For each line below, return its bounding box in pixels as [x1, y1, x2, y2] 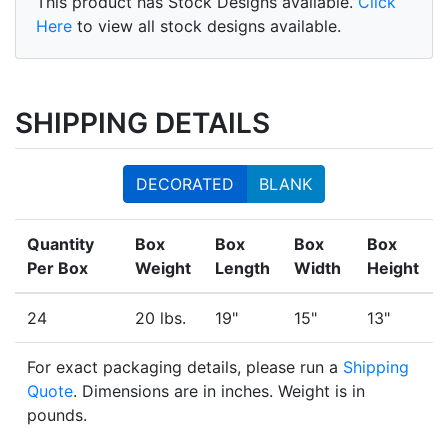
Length [215, 258, 270, 279]
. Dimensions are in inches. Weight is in [73, 381, 365, 402]
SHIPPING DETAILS [15, 106, 270, 141]
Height [367, 258, 419, 279]
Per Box [27, 258, 88, 279]
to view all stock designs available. [72, 16, 341, 37]
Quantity [27, 234, 94, 255]
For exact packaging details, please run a [27, 357, 343, 378]
